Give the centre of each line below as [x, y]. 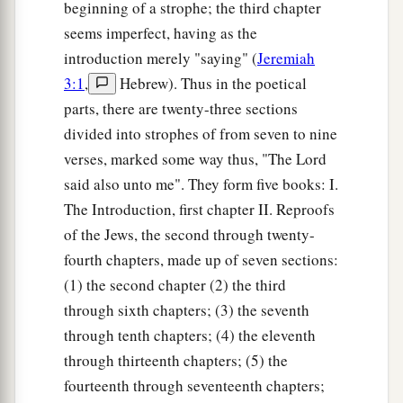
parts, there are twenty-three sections [181, 109]
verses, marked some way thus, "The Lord [195, 159]
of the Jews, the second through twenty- [189, 235]
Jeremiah [286, 58]
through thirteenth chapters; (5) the [176, 361]
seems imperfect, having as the [161, 33]
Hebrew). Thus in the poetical [211, 84]
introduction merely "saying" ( [161, 58]
